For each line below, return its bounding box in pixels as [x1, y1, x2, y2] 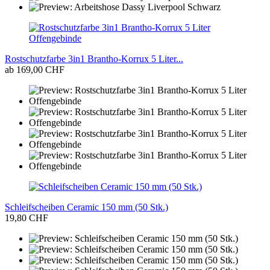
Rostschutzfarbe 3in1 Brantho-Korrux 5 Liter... [5, 54, 183, 64]
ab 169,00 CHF [5, 64, 64, 75]
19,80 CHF [5, 213, 48, 224]
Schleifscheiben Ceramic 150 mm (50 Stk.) [5, 202, 168, 213]
